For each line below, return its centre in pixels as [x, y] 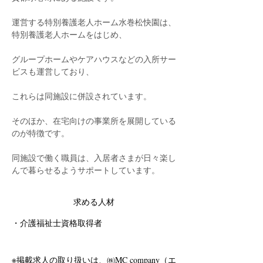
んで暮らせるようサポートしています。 [86, 170]
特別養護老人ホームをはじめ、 [69, 34]
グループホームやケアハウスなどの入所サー [94, 59]
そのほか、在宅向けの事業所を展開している [94, 121]
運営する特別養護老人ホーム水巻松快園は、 [94, 22]
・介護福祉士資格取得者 [57, 223]
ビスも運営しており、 [53, 71]
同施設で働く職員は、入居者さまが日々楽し [94, 158]
